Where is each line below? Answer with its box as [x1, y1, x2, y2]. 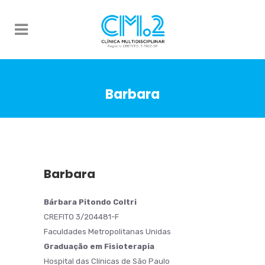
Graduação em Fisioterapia [44, 242, 154, 251]
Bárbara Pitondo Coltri [44, 198, 137, 206]
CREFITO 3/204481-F [44, 212, 119, 221]
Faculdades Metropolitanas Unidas [44, 227, 171, 236]
